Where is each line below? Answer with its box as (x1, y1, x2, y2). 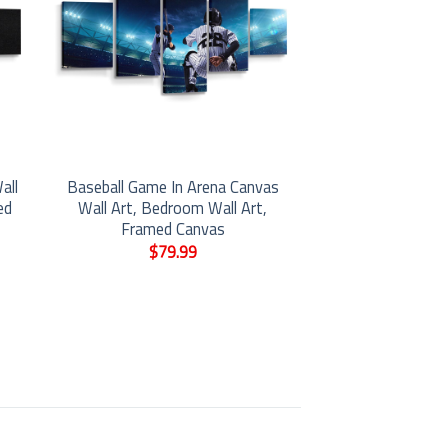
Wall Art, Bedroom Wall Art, (78, 195, 268, 221)
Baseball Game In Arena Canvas (66, 174, 279, 200)
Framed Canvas (120, 216, 225, 242)
